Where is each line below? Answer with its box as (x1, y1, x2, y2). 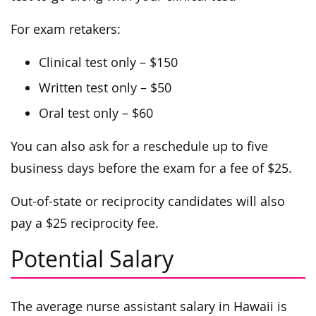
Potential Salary (11, 243, 174, 274)
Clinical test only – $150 (39, 54, 178, 71)
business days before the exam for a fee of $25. (11, 160, 292, 177)
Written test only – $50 (39, 80, 171, 97)
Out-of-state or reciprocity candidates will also (11, 193, 285, 210)
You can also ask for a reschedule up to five (11, 138, 268, 155)
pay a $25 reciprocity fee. (11, 215, 159, 232)
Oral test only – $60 (39, 105, 153, 122)
